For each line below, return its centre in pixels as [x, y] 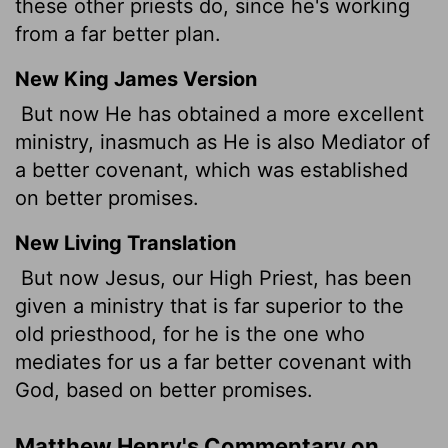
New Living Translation [125, 243]
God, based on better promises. [164, 390]
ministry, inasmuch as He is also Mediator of [222, 142]
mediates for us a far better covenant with [213, 362]
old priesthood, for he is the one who [190, 334]
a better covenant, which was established [211, 170]
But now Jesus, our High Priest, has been [213, 278]
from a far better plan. [118, 34]
